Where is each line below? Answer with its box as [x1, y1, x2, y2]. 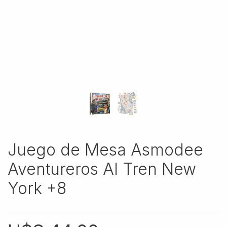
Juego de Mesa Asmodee [8, 140, 203, 160]
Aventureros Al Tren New [8, 159, 196, 179]
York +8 [8, 178, 66, 198]
